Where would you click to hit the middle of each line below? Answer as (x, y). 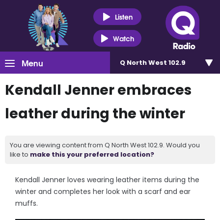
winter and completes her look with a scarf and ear (103, 192)
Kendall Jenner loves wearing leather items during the (108, 180)
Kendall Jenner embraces (98, 90)
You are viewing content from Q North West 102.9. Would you (105, 145)
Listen (124, 16)
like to (20, 154)
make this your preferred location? (92, 154)
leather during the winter (95, 114)
